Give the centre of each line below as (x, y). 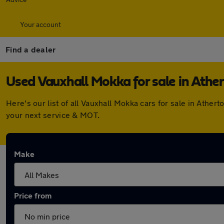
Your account (40, 24)
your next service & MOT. (53, 115)
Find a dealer (31, 49)
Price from (33, 195)
